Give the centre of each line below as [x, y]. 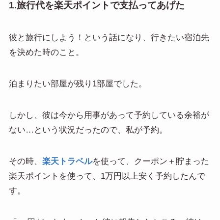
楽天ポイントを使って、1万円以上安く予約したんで [107, 176]
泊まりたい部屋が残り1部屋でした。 [78, 83]
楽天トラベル [67, 161]
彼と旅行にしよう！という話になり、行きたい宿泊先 [109, 37]
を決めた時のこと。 [46, 52]
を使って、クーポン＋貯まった [151, 161]
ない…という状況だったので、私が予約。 [88, 130]
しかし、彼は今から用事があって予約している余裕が [109, 115]
